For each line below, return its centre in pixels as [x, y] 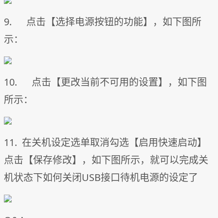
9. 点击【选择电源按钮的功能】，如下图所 [103, 21]
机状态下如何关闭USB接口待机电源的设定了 [101, 177]
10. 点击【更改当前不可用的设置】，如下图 [105, 82]
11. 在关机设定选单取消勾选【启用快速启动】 [105, 142]
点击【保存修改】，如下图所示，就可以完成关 [106, 160]
